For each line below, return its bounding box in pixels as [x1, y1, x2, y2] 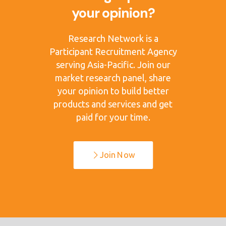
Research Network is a [68, 33, 158, 44]
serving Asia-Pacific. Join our [55, 60, 171, 70]
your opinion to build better [57, 86, 169, 96]
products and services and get [53, 99, 173, 109]
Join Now [99, 150, 135, 160]
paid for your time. [76, 112, 150, 123]
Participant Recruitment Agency [49, 46, 177, 57]
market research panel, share [55, 73, 171, 83]
